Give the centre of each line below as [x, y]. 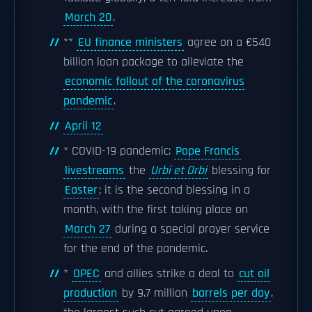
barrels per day [231, 293]
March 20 [88, 17]
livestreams [94, 171]
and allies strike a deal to [169, 274]
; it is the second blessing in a [174, 190]
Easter [81, 190]
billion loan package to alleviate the [154, 62]
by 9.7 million [155, 293]
